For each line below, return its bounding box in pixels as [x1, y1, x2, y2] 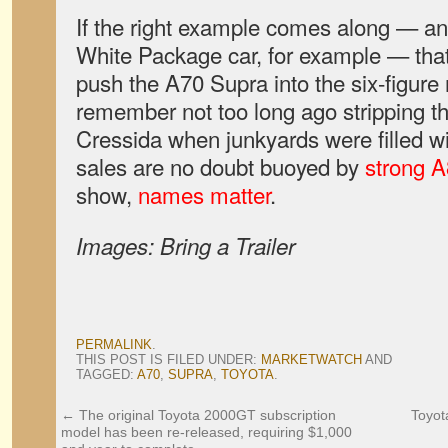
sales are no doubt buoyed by [76, 150, 365, 182]
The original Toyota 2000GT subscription [75, 407, 336, 423]
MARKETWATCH [261, 352, 362, 367]
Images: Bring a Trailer [76, 230, 295, 261]
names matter [138, 178, 270, 210]
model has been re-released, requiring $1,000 [61, 424, 352, 440]
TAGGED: [76, 367, 137, 382]
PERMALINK [76, 337, 152, 352]
